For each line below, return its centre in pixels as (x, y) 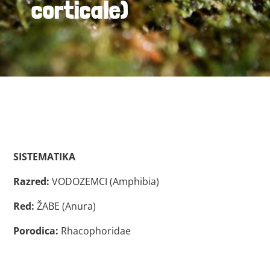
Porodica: (36, 231)
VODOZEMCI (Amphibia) (105, 181)
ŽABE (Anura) (65, 206)
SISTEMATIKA (45, 157)
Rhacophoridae (95, 231)
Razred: (32, 181)
